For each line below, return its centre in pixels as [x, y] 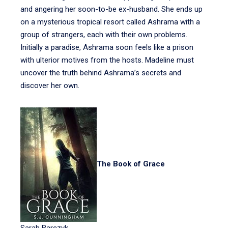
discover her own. [50, 85]
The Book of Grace [131, 164]
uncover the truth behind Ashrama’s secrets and [101, 73]
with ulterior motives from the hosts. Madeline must [107, 60]
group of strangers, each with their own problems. [104, 35]
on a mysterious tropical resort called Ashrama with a [110, 22]
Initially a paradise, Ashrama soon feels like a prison [107, 47]
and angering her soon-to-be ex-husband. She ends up [111, 9]
